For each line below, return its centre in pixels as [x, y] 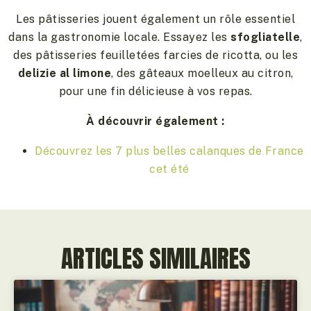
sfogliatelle [266, 37]
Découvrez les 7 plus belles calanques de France [169, 151]
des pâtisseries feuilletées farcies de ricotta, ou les [155, 55]
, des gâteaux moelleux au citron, [202, 73]
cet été [169, 169]
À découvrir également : [155, 121]
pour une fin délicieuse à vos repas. [155, 91]
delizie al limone [64, 73]
